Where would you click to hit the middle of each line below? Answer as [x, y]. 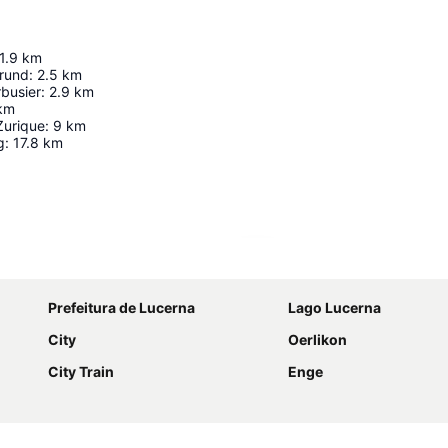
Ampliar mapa [313, 264]
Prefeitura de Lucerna [121, 308]
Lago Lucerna [334, 308]
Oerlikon [317, 340]
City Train [81, 372]
